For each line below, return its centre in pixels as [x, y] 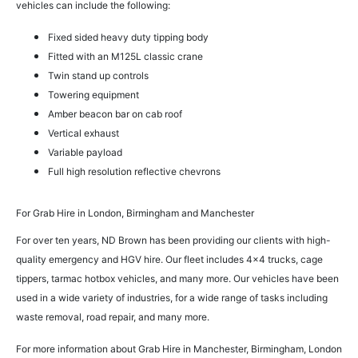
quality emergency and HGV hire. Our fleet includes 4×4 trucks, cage [169, 260]
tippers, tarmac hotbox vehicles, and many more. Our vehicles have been [177, 279]
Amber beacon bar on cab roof [115, 114]
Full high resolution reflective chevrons [135, 172]
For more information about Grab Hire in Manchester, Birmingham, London [179, 349]
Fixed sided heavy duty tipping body [129, 38]
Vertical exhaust [84, 133]
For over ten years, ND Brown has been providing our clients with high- [173, 241]
